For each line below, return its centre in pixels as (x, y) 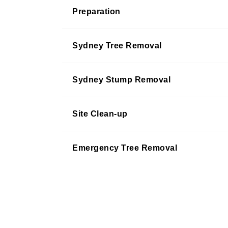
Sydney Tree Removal (117, 45)
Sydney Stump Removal (121, 79)
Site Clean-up (100, 113)
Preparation (96, 11)
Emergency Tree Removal (125, 148)
